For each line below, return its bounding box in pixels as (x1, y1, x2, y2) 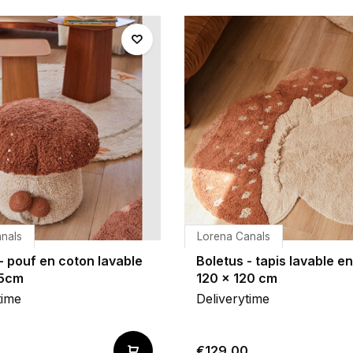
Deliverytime (196, 291, 269, 307)
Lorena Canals (197, 230, 270, 243)
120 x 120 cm (196, 270, 277, 286)
